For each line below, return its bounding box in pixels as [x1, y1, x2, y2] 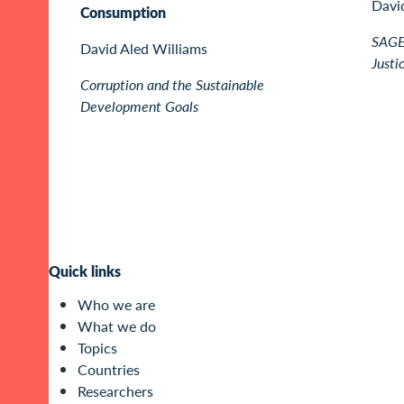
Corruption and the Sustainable [80, 73, 264, 95]
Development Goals [80, 95, 198, 116]
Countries [78, 359, 140, 381]
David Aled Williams [80, 37, 207, 59]
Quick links [49, 261, 121, 282]
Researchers [78, 381, 153, 402]
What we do [78, 316, 156, 337]
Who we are [78, 294, 155, 316]
